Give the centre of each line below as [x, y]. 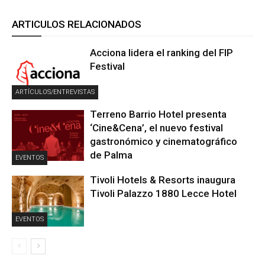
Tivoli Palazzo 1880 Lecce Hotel [164, 194]
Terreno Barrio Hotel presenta [159, 114]
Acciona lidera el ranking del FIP [162, 53]
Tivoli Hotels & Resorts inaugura [163, 180]
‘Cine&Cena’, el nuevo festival [157, 128]
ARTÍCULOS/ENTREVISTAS [55, 92]
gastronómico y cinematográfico [164, 142]
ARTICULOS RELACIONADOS [77, 25]
